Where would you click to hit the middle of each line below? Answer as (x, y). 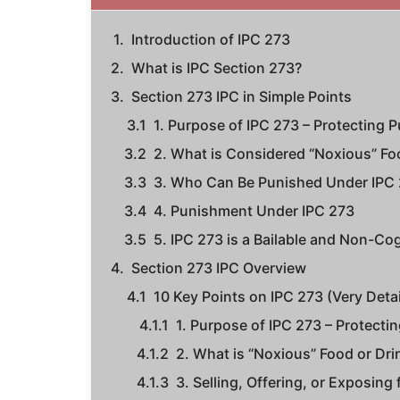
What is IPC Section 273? (217, 68)
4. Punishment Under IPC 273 (254, 211)
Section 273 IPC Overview (219, 268)
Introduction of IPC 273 (211, 40)
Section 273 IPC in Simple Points (242, 97)
